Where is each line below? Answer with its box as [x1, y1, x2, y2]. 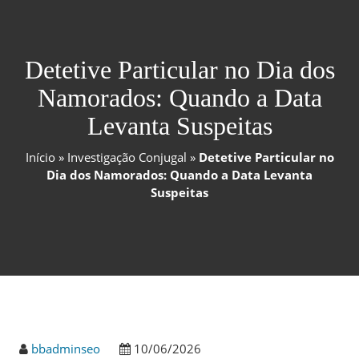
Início [25, 149, 55, 165]
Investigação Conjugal [67, 149, 187, 165]
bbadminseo [31, 340, 100, 357]
